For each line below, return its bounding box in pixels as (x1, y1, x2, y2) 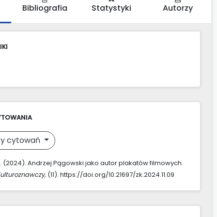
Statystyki (91, 2, 131, 14)
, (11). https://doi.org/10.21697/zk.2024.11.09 (45, 170, 174, 179)
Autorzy (163, 2, 193, 14)
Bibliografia (22, 2, 67, 14)
